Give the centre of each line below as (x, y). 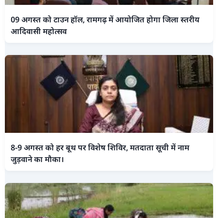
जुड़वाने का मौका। (37, 159)
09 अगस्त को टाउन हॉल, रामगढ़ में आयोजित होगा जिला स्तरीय (105, 19)
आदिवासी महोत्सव (39, 31)
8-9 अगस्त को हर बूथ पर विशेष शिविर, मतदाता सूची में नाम (100, 147)
